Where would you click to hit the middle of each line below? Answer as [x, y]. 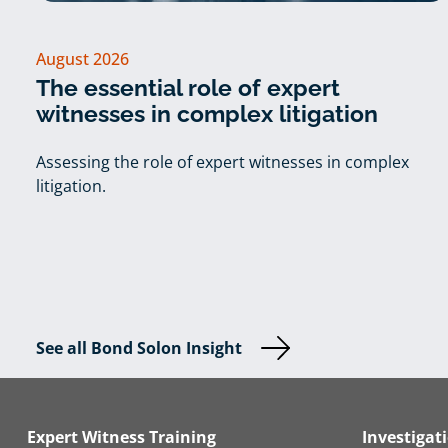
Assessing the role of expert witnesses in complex [222, 162]
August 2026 [82, 58]
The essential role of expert [187, 87]
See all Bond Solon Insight [138, 348]
